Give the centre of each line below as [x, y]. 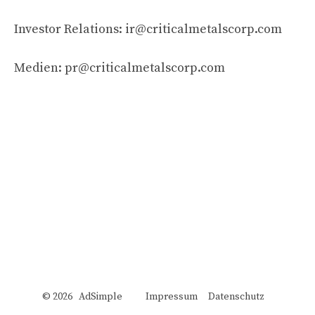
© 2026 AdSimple [94, 296]
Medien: [39, 67]
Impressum [172, 296]
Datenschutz [236, 296]
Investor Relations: [70, 29]
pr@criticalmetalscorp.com [145, 67]
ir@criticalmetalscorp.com [204, 29]
